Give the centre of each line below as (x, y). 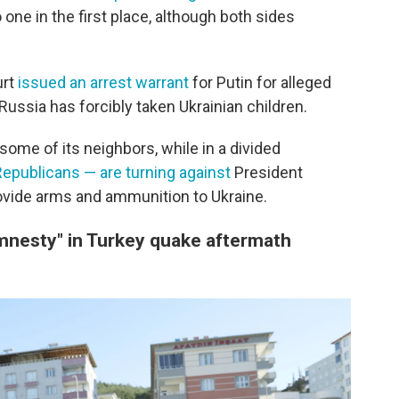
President (267, 173)
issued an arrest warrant (103, 83)
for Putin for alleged (260, 83)
